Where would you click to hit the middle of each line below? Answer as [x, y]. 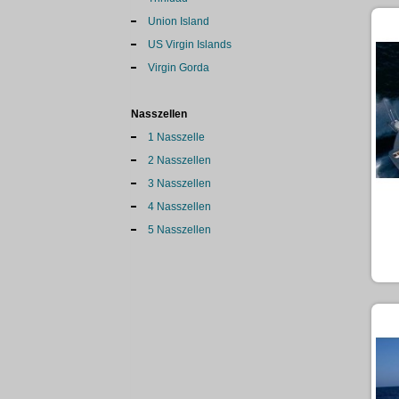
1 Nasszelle [176, 137]
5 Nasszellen [179, 230]
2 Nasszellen [179, 160]
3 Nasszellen [179, 183]
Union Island [179, 21]
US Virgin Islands [190, 45]
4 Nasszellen [179, 207]
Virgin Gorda [179, 68]
